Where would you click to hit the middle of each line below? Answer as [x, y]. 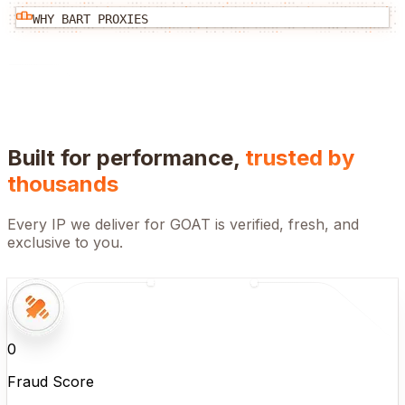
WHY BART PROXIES [90, 19]
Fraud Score [51, 381]
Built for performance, [126, 157]
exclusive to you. [65, 242]
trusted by [300, 157]
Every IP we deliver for [89, 224]
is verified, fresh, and [285, 224]
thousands [63, 184]
